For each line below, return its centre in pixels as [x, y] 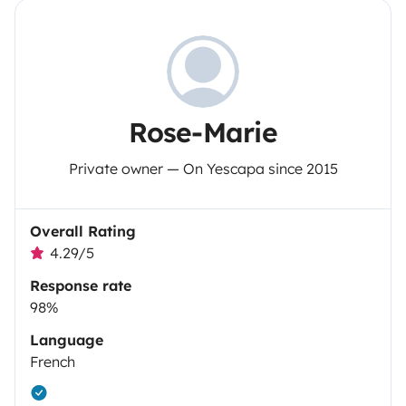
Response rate [81, 285]
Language [67, 339]
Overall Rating [83, 231]
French [53, 361]
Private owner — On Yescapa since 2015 [203, 168]
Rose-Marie [203, 132]
